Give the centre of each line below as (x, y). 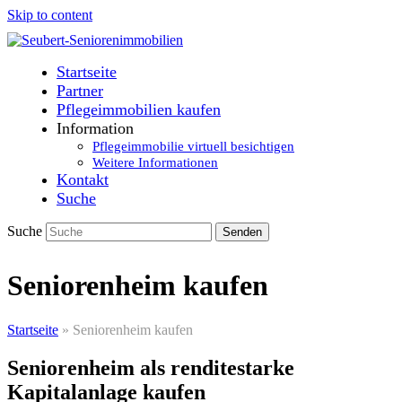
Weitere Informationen (155, 162)
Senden (242, 232)
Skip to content (50, 15)
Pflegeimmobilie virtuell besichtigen (193, 146)
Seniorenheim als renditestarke (151, 367)
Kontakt (83, 179)
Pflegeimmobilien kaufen (139, 109)
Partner (80, 91)
